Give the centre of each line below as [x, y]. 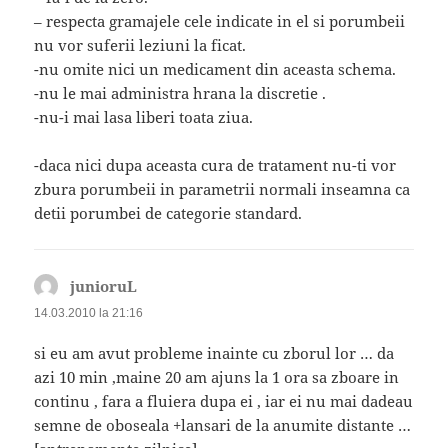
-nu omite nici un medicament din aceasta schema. [215, 68]
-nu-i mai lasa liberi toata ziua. [144, 116]
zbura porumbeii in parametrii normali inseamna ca [222, 188]
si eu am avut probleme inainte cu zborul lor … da [214, 352]
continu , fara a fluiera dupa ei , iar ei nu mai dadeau [224, 400]
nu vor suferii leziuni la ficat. [140, 44]
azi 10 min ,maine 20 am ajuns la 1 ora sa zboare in [217, 376]
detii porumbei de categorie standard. [168, 212]
